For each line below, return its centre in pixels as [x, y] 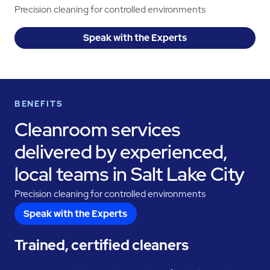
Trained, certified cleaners [102, 245]
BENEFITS [39, 103]
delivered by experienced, [121, 152]
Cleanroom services [97, 130]
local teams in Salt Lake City [129, 174]
